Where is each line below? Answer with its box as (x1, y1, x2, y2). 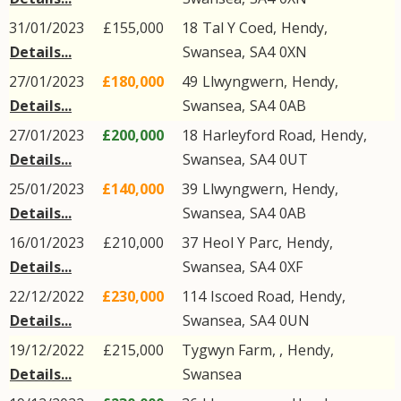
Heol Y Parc (202, 233, 278, 252)
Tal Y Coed (202, 18, 273, 38)
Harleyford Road (202, 125, 312, 145)
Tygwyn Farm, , (182, 340, 286, 360)
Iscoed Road (210, 286, 291, 306)
